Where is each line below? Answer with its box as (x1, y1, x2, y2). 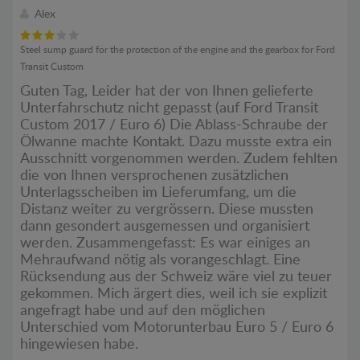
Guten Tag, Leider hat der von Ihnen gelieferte (20, 84, 313, 99)
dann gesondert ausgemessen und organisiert (20, 219, 309, 234)
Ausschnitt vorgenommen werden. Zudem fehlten (20, 151, 337, 166)
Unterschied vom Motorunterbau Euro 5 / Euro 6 (20, 320, 333, 335)
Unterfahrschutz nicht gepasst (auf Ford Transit (20, 100, 318, 116)
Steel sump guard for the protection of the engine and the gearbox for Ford (20, 44, 335, 55)
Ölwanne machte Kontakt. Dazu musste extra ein (20, 134, 332, 149)
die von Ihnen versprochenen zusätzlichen (20, 168, 288, 183)
